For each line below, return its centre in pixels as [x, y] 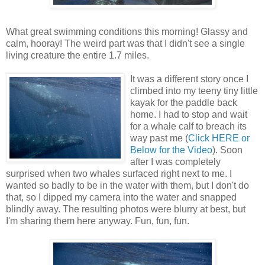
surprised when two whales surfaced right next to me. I [119, 173]
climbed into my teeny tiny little [194, 91]
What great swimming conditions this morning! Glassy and [127, 31]
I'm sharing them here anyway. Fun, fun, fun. [98, 221]
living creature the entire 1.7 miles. [77, 55]
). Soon [227, 150]
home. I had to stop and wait [189, 114]
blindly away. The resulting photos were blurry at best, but [126, 209]
